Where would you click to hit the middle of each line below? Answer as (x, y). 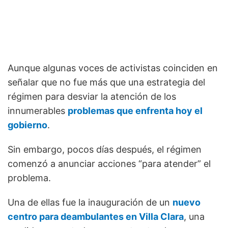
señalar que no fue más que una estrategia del (106, 82)
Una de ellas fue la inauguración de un (90, 202)
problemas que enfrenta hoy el (135, 110)
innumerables (38, 110)
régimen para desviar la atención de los (92, 96)
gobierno (27, 125)
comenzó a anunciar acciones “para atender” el (109, 163)
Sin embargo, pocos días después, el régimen (105, 149)
